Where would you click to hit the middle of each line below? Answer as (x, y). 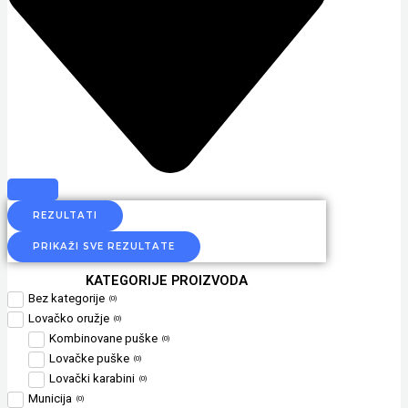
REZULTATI (65, 216)
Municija (50, 398)
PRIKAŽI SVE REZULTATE (104, 247)
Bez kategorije (66, 298)
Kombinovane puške (103, 338)
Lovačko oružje (69, 318)
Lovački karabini (92, 378)
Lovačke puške (89, 358)
